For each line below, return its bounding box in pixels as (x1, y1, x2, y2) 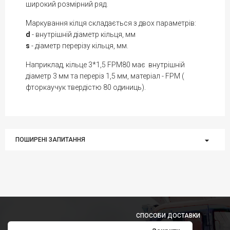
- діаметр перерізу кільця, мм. (30, 41, 128, 50)
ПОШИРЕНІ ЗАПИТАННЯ (15, 136, 85, 143)
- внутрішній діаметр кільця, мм (32, 30, 136, 39)
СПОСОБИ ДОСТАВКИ (136, 212, 200, 219)
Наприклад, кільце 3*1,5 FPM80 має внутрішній (26, 60, 185, 69)
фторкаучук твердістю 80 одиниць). (26, 83, 146, 91)
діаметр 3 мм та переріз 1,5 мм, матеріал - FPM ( (26, 71, 184, 80)
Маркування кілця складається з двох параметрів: (26, 18, 196, 27)
